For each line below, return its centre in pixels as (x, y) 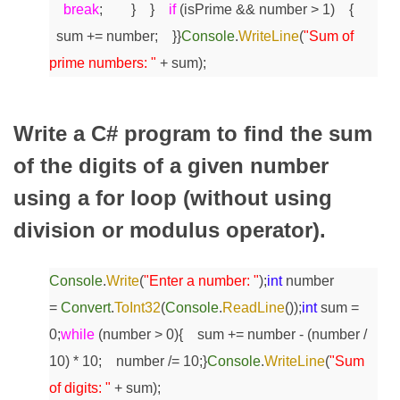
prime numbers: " (103, 63)
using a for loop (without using (173, 198)
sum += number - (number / (275, 334)
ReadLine (254, 307)
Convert (86, 307)
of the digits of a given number (171, 166)
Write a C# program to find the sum (193, 134)
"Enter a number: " (201, 280)
